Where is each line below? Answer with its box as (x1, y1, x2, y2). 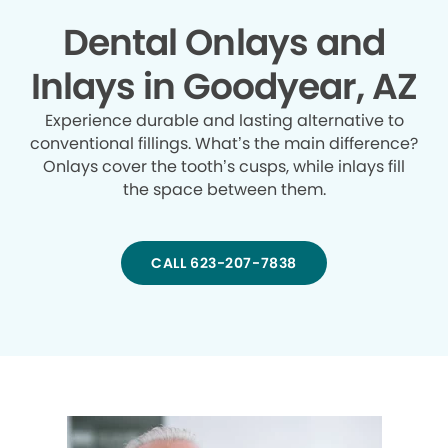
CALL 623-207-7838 (151, 253, 297, 274)
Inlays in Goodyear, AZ (30, 61, 418, 113)
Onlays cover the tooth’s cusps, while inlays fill (43, 155, 405, 179)
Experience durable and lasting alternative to (44, 109, 404, 133)
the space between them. (122, 178, 326, 202)
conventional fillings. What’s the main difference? (30, 132, 418, 156)
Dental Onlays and (63, 17, 385, 69)
